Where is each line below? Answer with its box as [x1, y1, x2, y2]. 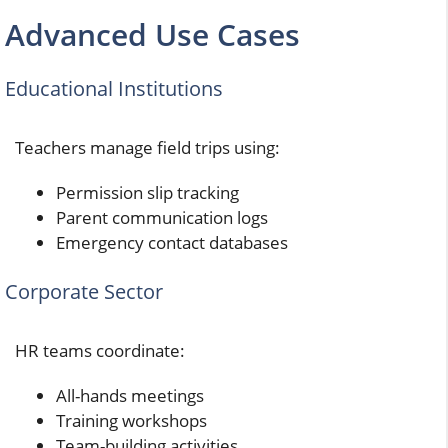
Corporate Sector [5, 278, 163, 306]
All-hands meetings [56, 384, 204, 408]
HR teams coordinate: [15, 339, 185, 363]
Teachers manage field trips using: [15, 135, 280, 159]
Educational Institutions [5, 74, 223, 102]
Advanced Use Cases [5, 13, 300, 55]
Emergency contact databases [56, 230, 288, 254]
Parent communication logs [56, 205, 268, 229]
